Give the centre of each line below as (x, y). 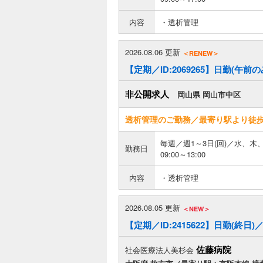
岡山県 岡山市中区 (209, 94)
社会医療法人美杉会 (159, 250)
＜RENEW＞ (201, 53)
